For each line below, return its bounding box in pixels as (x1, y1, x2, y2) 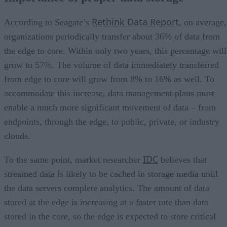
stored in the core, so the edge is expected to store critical (4, 211, 216, 222)
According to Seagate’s (4, 17, 92, 28)
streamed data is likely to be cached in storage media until (4, 169, 218, 179)
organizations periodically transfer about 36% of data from (4, 31, 220, 42)
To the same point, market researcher (4, 155, 143, 165)
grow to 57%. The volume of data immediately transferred (4, 60, 219, 70)
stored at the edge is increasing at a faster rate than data (4, 197, 208, 208)
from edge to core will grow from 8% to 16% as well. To (4, 74, 214, 85)
